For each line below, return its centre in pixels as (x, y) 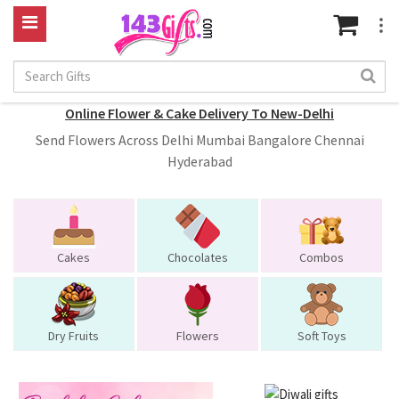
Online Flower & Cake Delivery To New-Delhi (199, 113)
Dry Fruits (74, 336)
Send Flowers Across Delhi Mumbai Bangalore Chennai (199, 140)
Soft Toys (322, 336)
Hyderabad (199, 161)
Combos (322, 257)
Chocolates (198, 257)
